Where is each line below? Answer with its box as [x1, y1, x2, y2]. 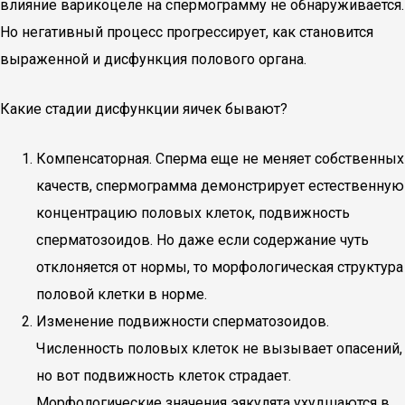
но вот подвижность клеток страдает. [36, 367, 291, 384]
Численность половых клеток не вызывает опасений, [36, 340, 402, 357]
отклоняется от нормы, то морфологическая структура [36, 259, 403, 276]
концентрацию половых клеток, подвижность [36, 204, 350, 221]
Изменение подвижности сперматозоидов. [36, 313, 329, 330]
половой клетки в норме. [36, 286, 207, 303]
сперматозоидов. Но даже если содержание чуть [36, 231, 369, 249]
